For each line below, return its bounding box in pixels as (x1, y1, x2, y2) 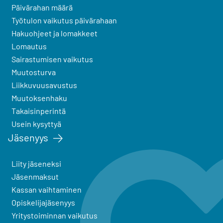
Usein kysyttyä (11, 118, 61, 128)
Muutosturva (11, 67, 56, 77)
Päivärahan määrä (11, 2, 73, 12)
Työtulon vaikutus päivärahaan (11, 15, 117, 25)
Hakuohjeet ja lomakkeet (11, 28, 98, 38)
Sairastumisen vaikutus (11, 54, 93, 64)
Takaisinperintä (11, 106, 66, 115)
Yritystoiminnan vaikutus (11, 211, 98, 221)
